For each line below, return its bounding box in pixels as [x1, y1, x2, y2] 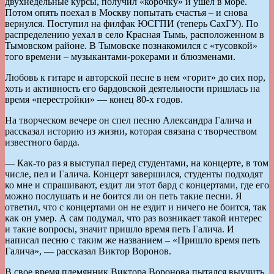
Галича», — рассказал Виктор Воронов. [5, 245, 171, 256]
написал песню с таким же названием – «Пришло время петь [5, 234, 260, 245]
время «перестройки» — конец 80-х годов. [5, 94, 183, 105]
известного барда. [5, 136, 80, 147]
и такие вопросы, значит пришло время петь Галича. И [5, 223, 234, 234]
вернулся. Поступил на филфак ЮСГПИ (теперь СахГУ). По [5, 18, 258, 29]
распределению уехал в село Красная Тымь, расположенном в [5, 29, 264, 40]
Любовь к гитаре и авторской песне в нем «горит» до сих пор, [5, 72, 265, 83]
